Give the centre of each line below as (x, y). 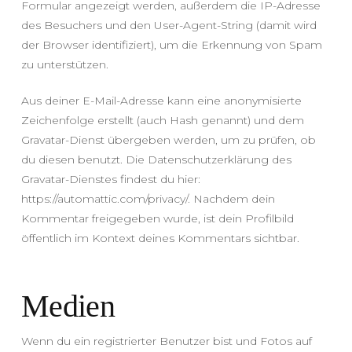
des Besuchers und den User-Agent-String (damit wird (169, 25)
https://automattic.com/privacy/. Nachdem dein (148, 198)
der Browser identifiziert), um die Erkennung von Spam (171, 44)
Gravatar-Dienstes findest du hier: (110, 179)
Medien (68, 306)
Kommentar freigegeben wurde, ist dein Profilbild (157, 218)
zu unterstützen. (64, 64)
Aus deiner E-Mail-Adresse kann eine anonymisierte (161, 100)
